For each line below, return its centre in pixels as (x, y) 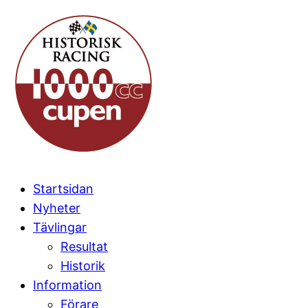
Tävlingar (60, 227)
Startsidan (63, 189)
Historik (83, 266)
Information (67, 285)
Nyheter (57, 208)
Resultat (84, 246)
